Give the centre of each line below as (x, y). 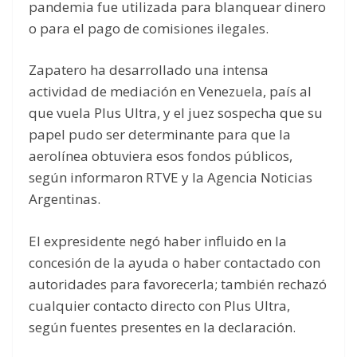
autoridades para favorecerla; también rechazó (178, 284)
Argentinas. (65, 199)
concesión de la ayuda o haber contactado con (175, 262)
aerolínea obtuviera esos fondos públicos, (161, 156)
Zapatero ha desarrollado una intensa (149, 70)
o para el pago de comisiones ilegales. (149, 28)
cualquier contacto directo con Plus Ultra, (159, 305)
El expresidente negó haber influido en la (158, 241)
